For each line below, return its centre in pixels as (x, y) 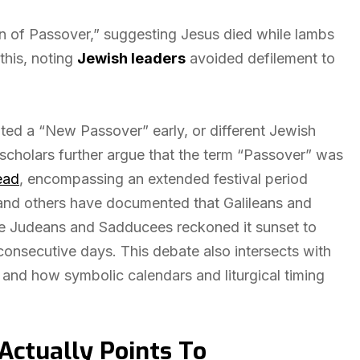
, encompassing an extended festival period (164, 179)
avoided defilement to (260, 58)
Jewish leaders (131, 58)
